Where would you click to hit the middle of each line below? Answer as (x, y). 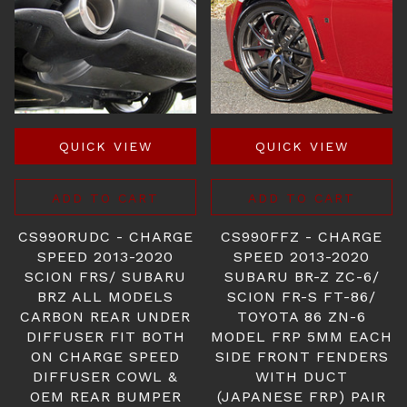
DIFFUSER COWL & (105, 377)
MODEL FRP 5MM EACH (302, 337)
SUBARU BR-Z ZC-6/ (302, 277)
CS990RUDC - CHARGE (105, 237)
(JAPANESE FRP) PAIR (302, 397)
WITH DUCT (302, 377)
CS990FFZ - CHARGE (302, 237)
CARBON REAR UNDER (105, 317)
